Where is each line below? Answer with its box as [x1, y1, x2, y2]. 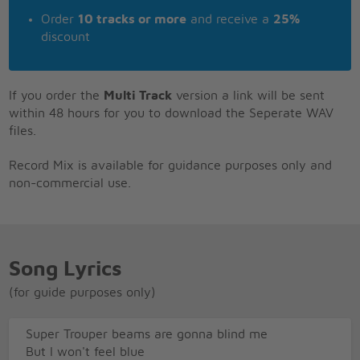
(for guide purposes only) [9, 285, 157, 299]
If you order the [9, 88, 104, 102]
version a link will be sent [172, 88, 325, 102]
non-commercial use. [9, 176, 132, 190]
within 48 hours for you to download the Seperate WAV [9, 106, 334, 120]
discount [41, 30, 91, 43]
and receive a [186, 12, 274, 26]
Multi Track [104, 88, 173, 102]
